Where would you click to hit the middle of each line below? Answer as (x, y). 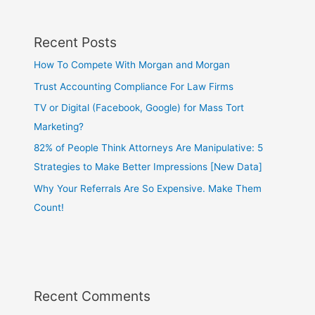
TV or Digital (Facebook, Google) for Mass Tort (139, 107)
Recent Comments (92, 296)
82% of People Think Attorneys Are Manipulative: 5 (149, 148)
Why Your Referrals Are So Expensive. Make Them (148, 188)
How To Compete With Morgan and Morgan (132, 65)
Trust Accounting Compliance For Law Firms (134, 86)
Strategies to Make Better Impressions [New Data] (148, 167)
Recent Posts (76, 43)
